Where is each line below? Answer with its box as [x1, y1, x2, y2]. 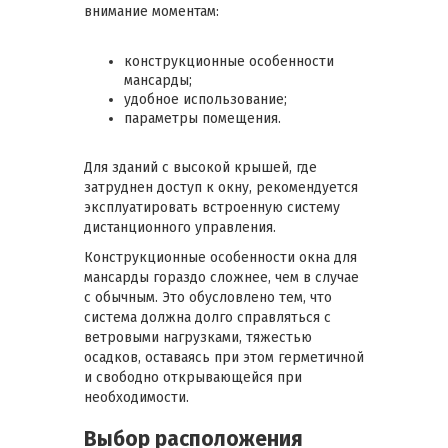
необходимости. [84, 388, 189, 406]
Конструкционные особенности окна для [84, 248, 357, 266]
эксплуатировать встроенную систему [84, 198, 340, 216]
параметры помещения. [124, 109, 281, 127]
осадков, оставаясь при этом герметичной [84, 348, 364, 366]
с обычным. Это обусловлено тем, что [84, 288, 332, 306]
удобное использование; [124, 90, 287, 108]
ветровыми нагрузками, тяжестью [84, 328, 312, 346]
